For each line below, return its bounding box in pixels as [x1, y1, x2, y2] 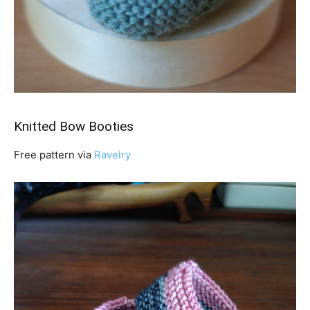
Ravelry [94, 147, 131, 161]
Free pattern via [14, 147, 94, 161]
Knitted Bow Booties [14, 118, 134, 134]
